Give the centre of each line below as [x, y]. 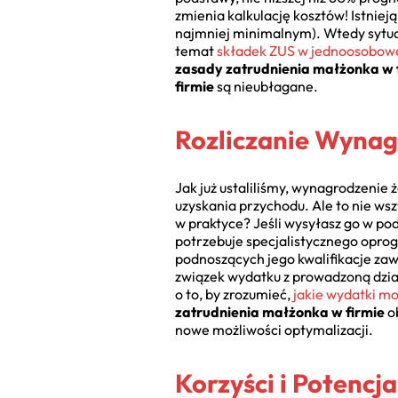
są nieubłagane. [266, 87]
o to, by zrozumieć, [234, 294]
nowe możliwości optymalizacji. [274, 329]
